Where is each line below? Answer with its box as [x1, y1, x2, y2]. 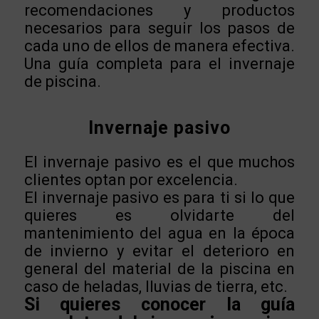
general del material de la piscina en [23, 259, 296, 278]
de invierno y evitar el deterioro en [23, 241, 296, 260]
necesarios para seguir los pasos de [23, 19, 296, 37]
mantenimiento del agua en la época [23, 224, 296, 242]
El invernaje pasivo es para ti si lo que [23, 188, 296, 206]
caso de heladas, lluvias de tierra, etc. [23, 277, 288, 296]
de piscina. [23, 72, 101, 90]
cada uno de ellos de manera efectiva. [23, 36, 296, 55]
